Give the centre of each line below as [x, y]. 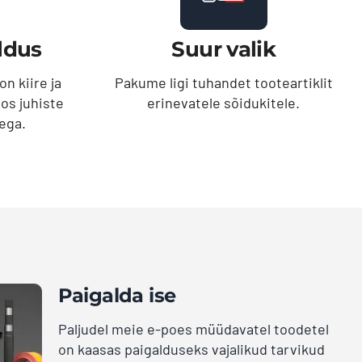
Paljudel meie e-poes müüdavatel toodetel [193, 328]
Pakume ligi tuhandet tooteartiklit [223, 83]
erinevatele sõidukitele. [224, 103]
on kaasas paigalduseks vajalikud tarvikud [191, 349]
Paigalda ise [117, 295]
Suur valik [223, 50]
